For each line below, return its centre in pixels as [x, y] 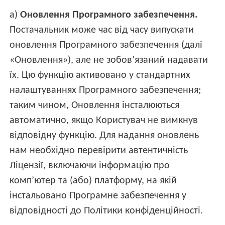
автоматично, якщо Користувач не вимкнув [104, 121]
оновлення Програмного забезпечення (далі [106, 45]
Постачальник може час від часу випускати [102, 30]
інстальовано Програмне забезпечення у [98, 196]
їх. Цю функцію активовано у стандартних [100, 76]
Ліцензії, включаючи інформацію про [90, 166]
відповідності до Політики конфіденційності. [106, 211]
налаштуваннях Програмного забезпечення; [105, 91]
